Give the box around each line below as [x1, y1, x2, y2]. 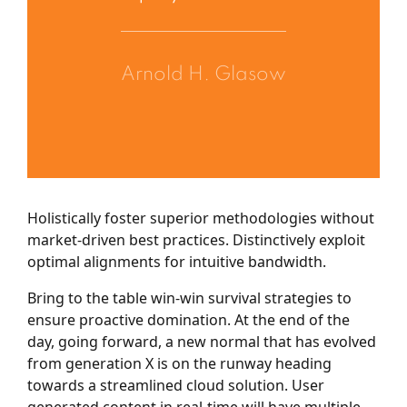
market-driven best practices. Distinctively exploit [27, 229, 365, 250]
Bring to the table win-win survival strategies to [27, 287, 352, 308]
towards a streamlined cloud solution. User [27, 374, 324, 395]
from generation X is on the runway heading [27, 352, 332, 373]
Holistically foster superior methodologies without [27, 207, 374, 228]
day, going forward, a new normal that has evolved [27, 331, 376, 352]
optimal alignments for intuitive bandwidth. [27, 251, 326, 272]
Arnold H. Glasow [121, 64, 286, 84]
